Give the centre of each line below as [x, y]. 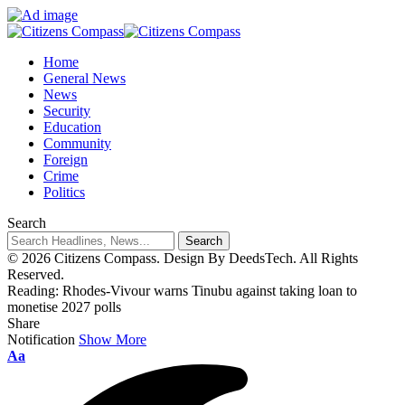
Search [27, 223]
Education [72, 127]
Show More [113, 339]
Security [67, 111]
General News [85, 78]
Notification [41, 339]
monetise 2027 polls [64, 307]
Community [77, 143]
